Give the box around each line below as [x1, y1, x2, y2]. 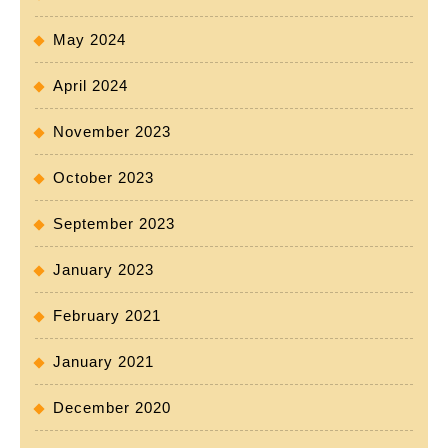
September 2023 [53, 215, 175, 233]
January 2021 [53, 353, 154, 371]
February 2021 [53, 307, 161, 325]
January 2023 [53, 261, 154, 279]
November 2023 [53, 123, 171, 141]
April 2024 [53, 77, 128, 95]
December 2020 [53, 399, 171, 417]
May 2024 [53, 31, 126, 49]
